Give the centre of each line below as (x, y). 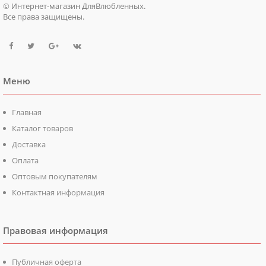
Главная (27, 112)
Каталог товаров (42, 128)
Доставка (29, 144)
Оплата (25, 160)
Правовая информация (56, 230)
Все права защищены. (44, 16)
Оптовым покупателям (55, 176)
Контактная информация (58, 192)
